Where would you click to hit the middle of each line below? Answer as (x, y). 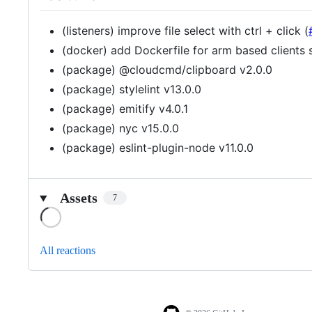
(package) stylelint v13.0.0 (132, 89)
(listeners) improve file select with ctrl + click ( (185, 30)
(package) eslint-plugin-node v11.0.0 (158, 147)
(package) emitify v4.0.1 (125, 108)
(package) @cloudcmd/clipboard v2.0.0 (167, 69)
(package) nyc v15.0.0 (120, 128)
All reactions (68, 250)
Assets (78, 197)
